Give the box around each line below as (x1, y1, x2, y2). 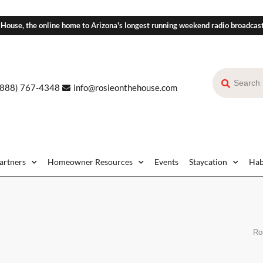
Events (154, 157, 178, 167)
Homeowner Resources (48, 157, 133, 167)
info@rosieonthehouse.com (73, 82, 177, 93)
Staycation (189, 157, 227, 167)
